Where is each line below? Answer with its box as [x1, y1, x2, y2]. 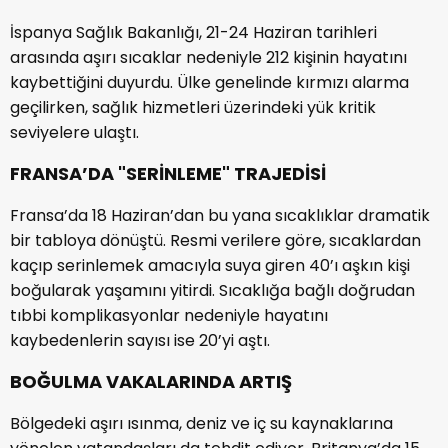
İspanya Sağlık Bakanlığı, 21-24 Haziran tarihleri [10, 20, 377, 44]
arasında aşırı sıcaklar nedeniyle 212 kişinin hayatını [10, 45, 407, 69]
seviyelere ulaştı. [10, 120, 139, 144]
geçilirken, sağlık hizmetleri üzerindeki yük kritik [10, 95, 376, 119]
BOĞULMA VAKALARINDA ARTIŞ [10, 368, 292, 394]
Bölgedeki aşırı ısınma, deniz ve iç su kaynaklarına [10, 411, 393, 435]
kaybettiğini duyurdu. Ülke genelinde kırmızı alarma [10, 70, 409, 94]
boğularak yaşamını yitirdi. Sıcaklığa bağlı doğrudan [10, 278, 415, 302]
